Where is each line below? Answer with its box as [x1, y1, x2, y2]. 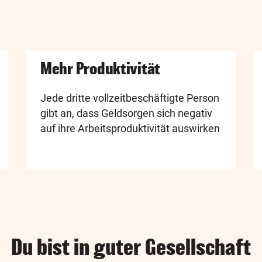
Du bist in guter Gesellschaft [11, 235, 251, 259]
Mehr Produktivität [40, 59, 161, 77]
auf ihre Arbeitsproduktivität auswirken [40, 122, 220, 135]
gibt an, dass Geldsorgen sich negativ [40, 106, 212, 119]
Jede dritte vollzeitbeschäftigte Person [40, 91, 219, 104]
